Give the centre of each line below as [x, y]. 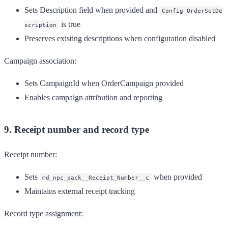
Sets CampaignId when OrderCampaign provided [104, 83]
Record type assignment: [44, 213]
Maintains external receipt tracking [80, 191]
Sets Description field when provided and [92, 10]
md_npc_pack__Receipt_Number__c [96, 177]
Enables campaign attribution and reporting [93, 97]
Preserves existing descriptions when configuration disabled [120, 38]
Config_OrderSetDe [192, 10]
